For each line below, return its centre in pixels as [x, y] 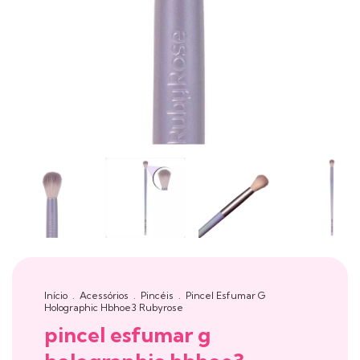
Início [56, 296]
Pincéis [158, 296]
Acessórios [105, 296]
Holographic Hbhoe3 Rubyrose [114, 308]
